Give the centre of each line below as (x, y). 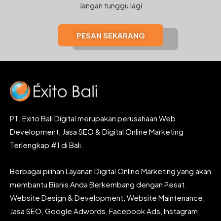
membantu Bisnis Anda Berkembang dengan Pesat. (98, 184)
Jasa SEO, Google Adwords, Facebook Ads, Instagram (104, 211)
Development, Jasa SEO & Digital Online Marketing (97, 131)
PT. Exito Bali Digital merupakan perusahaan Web (93, 118)
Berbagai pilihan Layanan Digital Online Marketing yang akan (110, 171)
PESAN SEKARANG (110, 35)
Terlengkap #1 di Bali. (47, 145)
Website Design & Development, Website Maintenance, (107, 197)
